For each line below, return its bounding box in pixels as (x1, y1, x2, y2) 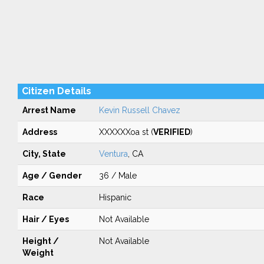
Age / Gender (22, 171, 82, 180)
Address (22, 127, 57, 137)
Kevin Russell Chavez (98, 105, 180, 115)
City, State (22, 149, 66, 159)
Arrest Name (22, 105, 76, 115)
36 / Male (98, 171, 137, 180)
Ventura (98, 149, 128, 159)
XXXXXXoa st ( (98, 127, 153, 137)
